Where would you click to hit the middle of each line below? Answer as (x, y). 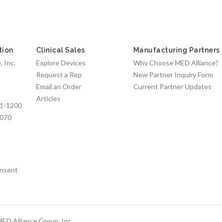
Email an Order (58, 86)
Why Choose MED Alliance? (176, 62)
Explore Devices (61, 62)
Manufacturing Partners (176, 50)
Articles (48, 98)
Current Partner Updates (172, 86)
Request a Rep (59, 74)
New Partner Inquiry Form (173, 74)
